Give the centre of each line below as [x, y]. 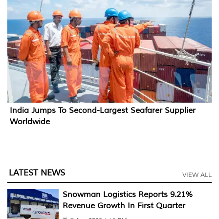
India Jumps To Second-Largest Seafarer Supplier [103, 110]
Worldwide [30, 121]
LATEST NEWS [37, 173]
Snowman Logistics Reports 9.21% [128, 194]
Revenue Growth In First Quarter [124, 206]
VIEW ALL [197, 175]
